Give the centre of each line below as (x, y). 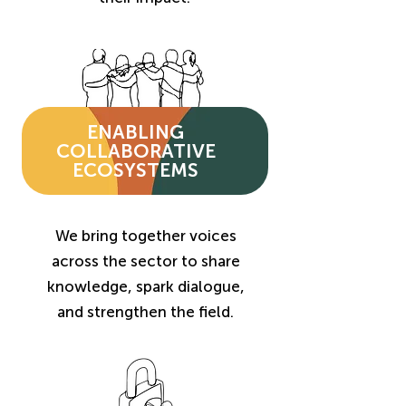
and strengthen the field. (145, 312)
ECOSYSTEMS (135, 170)
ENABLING (135, 132)
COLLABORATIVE (135, 151)
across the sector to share (145, 261)
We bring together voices (145, 236)
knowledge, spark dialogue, (145, 286)
